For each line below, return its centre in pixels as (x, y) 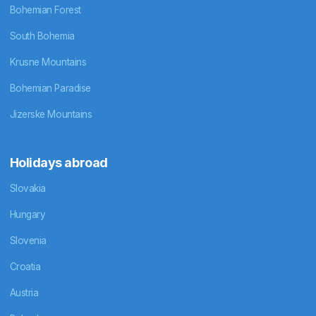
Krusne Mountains (48, 62)
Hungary (28, 214)
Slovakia (28, 188)
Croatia (25, 266)
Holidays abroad (59, 163)
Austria (24, 292)
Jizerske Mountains (51, 115)
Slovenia (28, 240)
